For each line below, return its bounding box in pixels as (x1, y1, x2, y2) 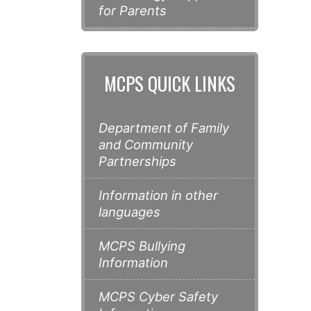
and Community (99, 137, 193, 153)
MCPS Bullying (99, 238, 185, 254)
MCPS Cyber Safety (99, 289, 218, 305)
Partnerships (99, 153, 176, 169)
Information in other (99, 187, 218, 203)
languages (99, 204, 160, 220)
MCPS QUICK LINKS (104, 69, 235, 98)
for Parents (99, 3, 167, 19)
